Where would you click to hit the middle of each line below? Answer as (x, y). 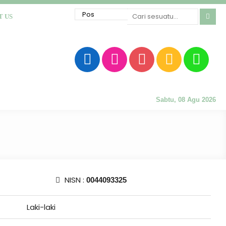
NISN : (74, 180)
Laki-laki (41, 207)
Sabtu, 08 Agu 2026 (186, 100)
